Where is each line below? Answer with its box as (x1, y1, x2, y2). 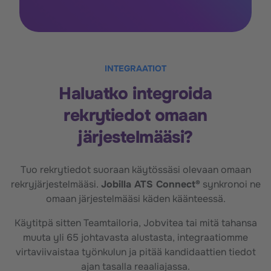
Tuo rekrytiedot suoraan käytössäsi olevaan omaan (20, 163, 251, 177)
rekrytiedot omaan (64, 105, 207, 127)
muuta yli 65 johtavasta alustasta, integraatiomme (23, 231, 248, 244)
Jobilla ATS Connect (100, 178, 195, 191)
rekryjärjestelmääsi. (10, 178, 101, 191)
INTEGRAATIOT (105, 63, 166, 74)
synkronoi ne (200, 178, 261, 191)
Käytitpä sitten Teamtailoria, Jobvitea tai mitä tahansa (14, 217, 257, 230)
